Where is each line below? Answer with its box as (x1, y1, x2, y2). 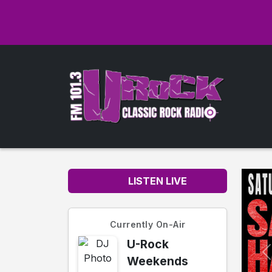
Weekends (126, 254, 188, 269)
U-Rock (126, 237, 169, 252)
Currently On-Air (109, 219, 186, 230)
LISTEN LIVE (125, 175, 187, 188)
